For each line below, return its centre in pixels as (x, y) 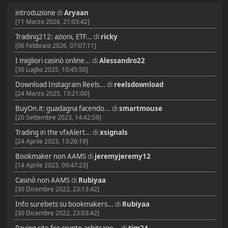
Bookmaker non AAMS (50, 156)
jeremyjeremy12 (122, 156)
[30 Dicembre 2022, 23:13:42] (57, 189)
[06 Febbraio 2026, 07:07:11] (55, 46)
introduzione (35, 13)
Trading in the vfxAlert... (53, 132)
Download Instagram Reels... (60, 84)
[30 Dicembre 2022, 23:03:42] (57, 213)
